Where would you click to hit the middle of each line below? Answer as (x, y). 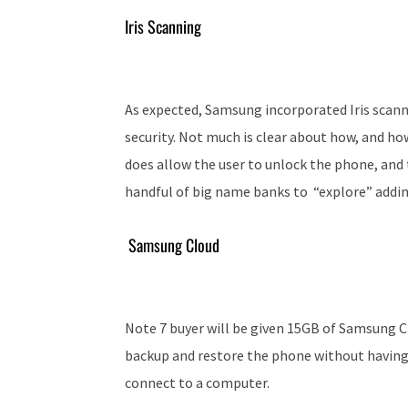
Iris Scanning (163, 27)
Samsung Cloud (172, 245)
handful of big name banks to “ (222, 192)
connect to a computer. (197, 383)
